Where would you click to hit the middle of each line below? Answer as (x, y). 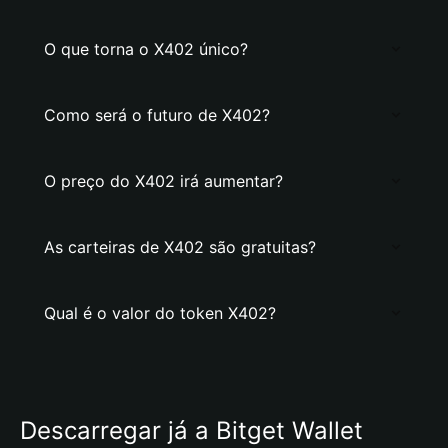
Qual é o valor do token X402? (160, 313)
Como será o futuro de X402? (157, 115)
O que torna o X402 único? (146, 49)
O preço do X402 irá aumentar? (163, 181)
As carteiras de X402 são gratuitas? (180, 247)
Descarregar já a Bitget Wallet (191, 430)
